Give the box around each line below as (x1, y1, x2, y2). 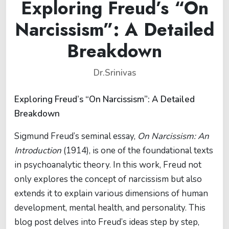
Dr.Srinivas (93, 67, 136, 79)
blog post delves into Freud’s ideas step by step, (14, 216, 199, 228)
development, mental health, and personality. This (14, 202, 205, 214)
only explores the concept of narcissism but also (14, 173, 202, 185)
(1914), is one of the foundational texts (61, 145, 213, 156)
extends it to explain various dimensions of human (14, 188, 208, 199)
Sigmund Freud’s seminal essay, (14, 130, 138, 142)
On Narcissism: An (138, 130, 209, 142)
